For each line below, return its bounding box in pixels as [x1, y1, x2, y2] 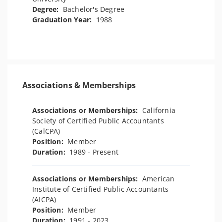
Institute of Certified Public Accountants [32, 184, 169, 194]
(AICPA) [32, 195, 56, 204]
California [142, 106, 175, 115]
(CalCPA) [32, 126, 60, 136]
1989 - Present [69, 147, 119, 157]
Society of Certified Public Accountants [32, 116, 164, 125]
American [142, 174, 175, 183]
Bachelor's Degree [62, 4, 125, 14]
